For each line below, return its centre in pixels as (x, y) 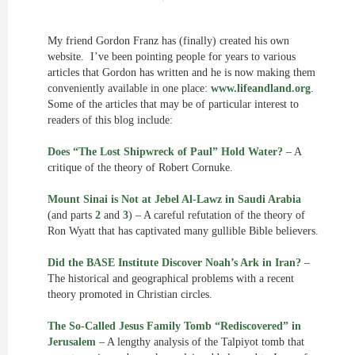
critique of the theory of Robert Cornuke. (140, 168)
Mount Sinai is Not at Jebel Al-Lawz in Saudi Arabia (174, 199)
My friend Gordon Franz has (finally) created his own (168, 41)
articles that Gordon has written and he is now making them (181, 73)
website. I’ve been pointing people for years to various (172, 57)
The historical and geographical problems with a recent (171, 279)
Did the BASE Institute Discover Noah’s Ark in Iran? (174, 263)
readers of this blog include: (110, 120)
